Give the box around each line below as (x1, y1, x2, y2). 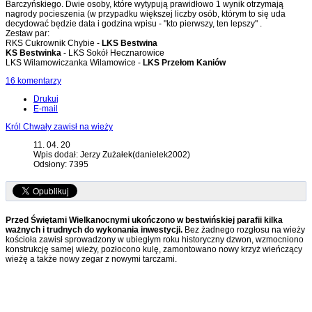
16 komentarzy (6, 76, 61, 86)
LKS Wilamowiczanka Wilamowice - (6, 58, 141, 68)
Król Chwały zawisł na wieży (6, 122, 113, 132)
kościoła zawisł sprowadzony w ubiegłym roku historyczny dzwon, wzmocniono (6, 235, 304, 245)
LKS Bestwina (102, 38, 157, 49)
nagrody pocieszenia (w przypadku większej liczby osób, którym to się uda (6, 9, 286, 19)
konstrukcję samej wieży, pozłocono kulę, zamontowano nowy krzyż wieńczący (6, 244, 302, 255)
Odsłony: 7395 (33, 159, 88, 170)
